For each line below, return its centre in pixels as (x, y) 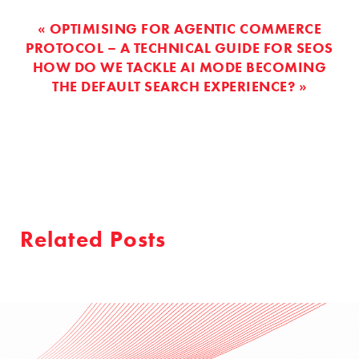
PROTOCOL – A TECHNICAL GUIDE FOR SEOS (179, 47)
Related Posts (93, 239)
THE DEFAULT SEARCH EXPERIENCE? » (179, 86)
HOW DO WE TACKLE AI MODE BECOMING (179, 67)
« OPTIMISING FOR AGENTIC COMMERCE (179, 28)
